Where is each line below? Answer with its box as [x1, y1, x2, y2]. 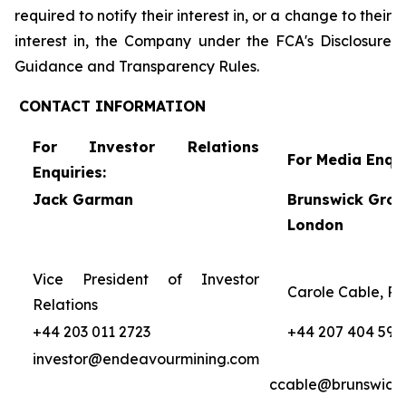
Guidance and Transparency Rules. [14, 57, 259, 75]
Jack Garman [32, 190, 133, 208]
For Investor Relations [32, 138, 259, 156]
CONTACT [14, 97, 91, 115]
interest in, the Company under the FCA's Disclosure [14, 32, 391, 50]
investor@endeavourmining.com [32, 350, 259, 368]
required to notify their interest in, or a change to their [14, 6, 391, 24]
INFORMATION [91, 97, 206, 115]
